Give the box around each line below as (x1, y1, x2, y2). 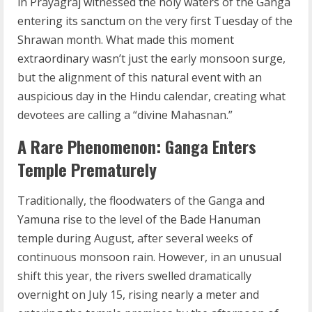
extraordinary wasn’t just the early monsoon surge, (17, 51, 286, 66)
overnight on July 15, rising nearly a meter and (17, 287, 259, 302)
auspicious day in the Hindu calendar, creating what (17, 88, 286, 104)
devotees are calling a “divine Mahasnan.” (17, 107, 233, 123)
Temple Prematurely (17, 157, 157, 182)
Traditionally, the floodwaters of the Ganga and (17, 193, 265, 208)
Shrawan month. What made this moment (17, 32, 234, 47)
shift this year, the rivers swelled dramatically (17, 268, 251, 283)
